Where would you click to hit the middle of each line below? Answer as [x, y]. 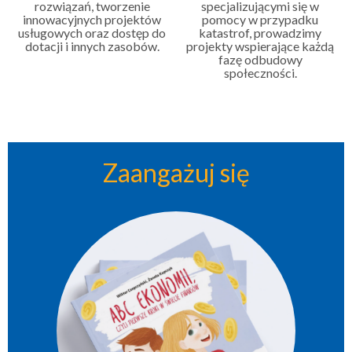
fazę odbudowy [260, 60]
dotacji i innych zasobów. [92, 46]
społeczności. [260, 73]
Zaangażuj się [176, 173]
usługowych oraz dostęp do [92, 33]
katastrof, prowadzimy [260, 33]
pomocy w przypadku [260, 20]
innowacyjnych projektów [92, 20]
